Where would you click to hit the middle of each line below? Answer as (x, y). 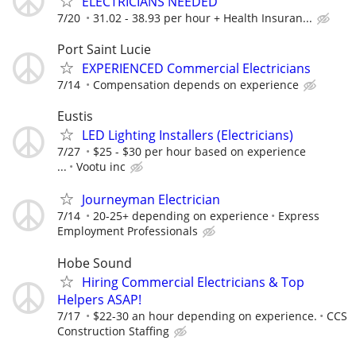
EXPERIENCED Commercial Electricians (196, 68)
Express (299, 216)
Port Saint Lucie (104, 49)
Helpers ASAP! (99, 299)
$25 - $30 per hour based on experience (199, 152)
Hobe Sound (95, 263)
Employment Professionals (128, 231)
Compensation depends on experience (196, 85)
